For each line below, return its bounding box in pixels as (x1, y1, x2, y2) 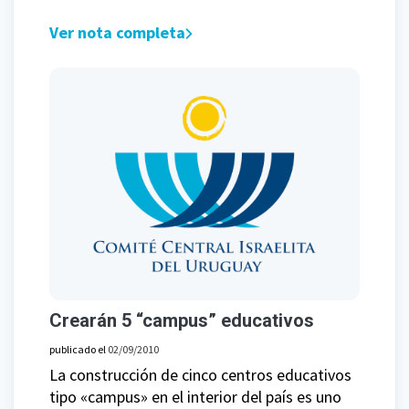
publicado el (49, 342, 108, 357)
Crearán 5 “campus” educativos (49, 309, 314, 332)
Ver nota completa (49, 22, 185, 44)
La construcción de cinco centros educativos (49, 364, 351, 386)
